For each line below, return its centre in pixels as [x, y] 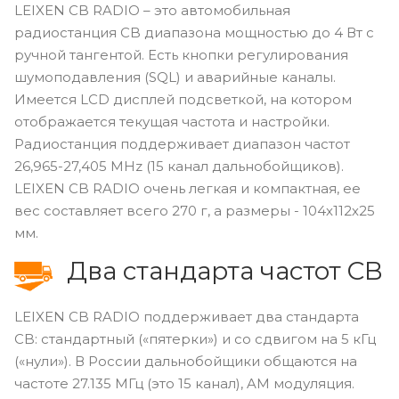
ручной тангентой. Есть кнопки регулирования [181, 54]
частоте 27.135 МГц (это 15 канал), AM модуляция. [184, 383]
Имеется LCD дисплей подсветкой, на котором [183, 99]
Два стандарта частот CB [224, 270]
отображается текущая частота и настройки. [172, 121]
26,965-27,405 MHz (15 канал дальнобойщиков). [179, 166]
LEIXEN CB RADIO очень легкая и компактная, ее [187, 188]
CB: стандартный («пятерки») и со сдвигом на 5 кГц [195, 338]
